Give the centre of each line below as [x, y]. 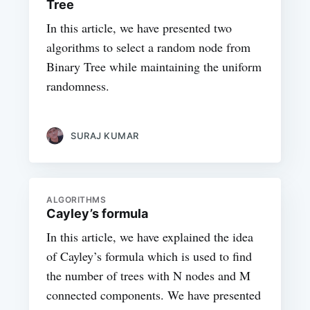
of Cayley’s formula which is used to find [149, 256]
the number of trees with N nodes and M [149, 276]
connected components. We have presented [154, 295]
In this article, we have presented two [139, 27]
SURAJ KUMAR [105, 135]
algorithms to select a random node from [149, 47]
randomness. [78, 85]
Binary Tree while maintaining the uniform [154, 66]
